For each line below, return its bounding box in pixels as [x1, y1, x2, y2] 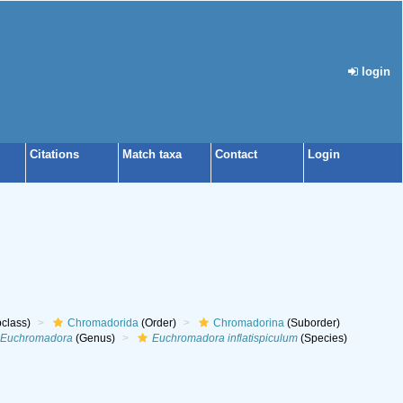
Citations [30, 148, 79, 161]
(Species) [297, 332, 347, 345]
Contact [215, 148, 257, 161]
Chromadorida [67, 317, 139, 329]
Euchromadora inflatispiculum [151, 332, 298, 345]
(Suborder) [283, 317, 340, 329]
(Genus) [72, 332, 115, 345]
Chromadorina [212, 317, 284, 329]
